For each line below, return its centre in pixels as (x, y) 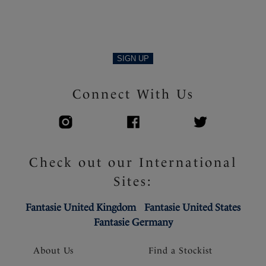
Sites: (133, 181)
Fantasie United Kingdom (81, 207)
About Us (53, 250)
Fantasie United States (192, 207)
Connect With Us (133, 94)
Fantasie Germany (133, 222)
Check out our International (133, 162)
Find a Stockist (180, 250)
